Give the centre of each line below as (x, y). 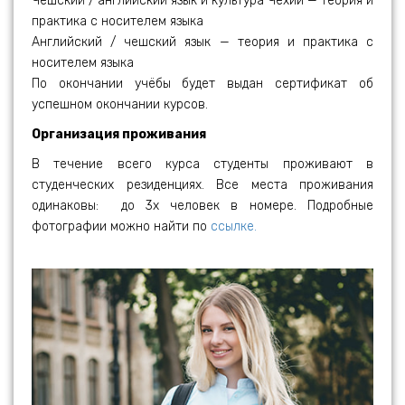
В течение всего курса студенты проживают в (202, 164)
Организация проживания (119, 134)
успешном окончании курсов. (120, 104)
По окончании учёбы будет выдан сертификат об (202, 83)
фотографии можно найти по (121, 226)
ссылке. (234, 226)
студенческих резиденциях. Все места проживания (202, 184)
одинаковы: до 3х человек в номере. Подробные (202, 205)
